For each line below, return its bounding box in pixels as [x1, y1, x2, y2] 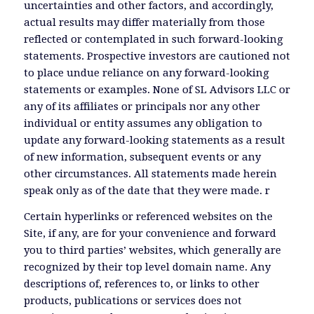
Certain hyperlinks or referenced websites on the [23, 210, 273, 224]
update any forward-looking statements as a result [23, 134, 285, 147]
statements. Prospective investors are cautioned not [23, 50, 290, 63]
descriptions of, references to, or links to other [23, 278, 259, 291]
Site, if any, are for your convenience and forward [23, 227, 276, 240]
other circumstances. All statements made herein [23, 168, 277, 181]
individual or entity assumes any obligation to [23, 117, 262, 130]
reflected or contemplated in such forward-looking [23, 33, 283, 46]
